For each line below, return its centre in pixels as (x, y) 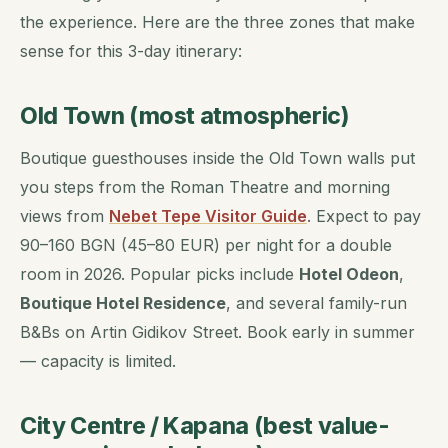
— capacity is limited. (98, 360)
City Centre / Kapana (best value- (205, 425)
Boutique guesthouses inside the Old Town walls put (217, 157)
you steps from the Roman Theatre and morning (205, 186)
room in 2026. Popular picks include (159, 273)
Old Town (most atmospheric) (185, 115)
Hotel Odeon (349, 273)
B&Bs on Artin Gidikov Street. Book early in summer (217, 331)
